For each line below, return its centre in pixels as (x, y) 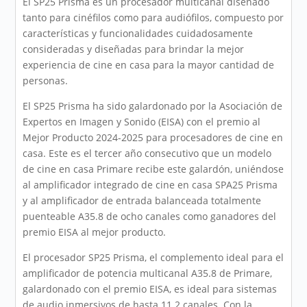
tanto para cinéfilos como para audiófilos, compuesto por (153, 18)
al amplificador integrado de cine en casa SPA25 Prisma (150, 185)
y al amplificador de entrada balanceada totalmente (142, 201)
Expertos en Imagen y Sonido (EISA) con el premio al (142, 122)
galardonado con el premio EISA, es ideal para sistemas (150, 289)
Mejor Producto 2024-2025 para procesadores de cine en (153, 138)
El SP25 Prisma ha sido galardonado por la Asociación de (153, 106)
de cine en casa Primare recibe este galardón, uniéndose (153, 169)
